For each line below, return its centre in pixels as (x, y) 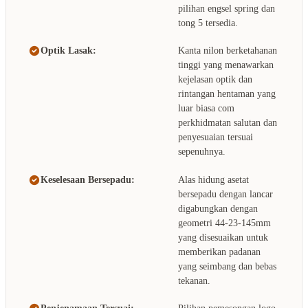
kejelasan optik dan (215, 80)
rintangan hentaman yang (227, 94)
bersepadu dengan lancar (225, 194)
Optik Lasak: (68, 51)
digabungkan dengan (218, 208)
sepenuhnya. (202, 152)
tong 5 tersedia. (208, 23)
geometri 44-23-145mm (224, 223)
